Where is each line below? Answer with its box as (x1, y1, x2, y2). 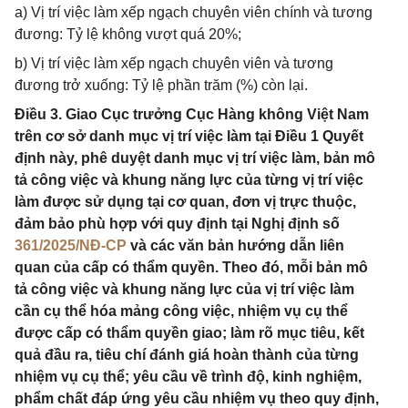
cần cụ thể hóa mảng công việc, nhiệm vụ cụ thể (15, 303, 348, 319)
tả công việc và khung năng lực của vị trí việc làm (15, 281, 354, 297)
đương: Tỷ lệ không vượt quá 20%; (15, 26, 241, 42)
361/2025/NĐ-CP (15, 238, 127, 253)
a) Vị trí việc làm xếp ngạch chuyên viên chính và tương (15, 5, 372, 20)
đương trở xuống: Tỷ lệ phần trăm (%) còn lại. (15, 77, 308, 93)
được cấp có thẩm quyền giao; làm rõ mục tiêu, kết (15, 325, 364, 341)
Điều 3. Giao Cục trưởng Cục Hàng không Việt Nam (15, 107, 369, 122)
